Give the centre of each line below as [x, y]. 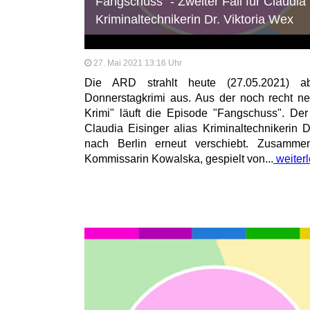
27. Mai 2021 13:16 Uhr [138, 63]
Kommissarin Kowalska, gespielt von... [179, 159]
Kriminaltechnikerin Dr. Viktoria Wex [195, 20]
